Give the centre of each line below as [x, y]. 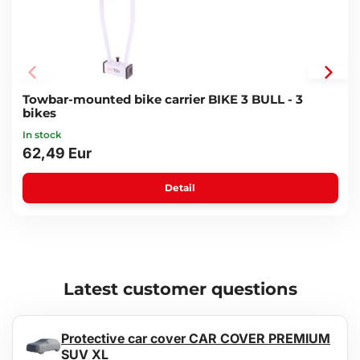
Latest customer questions [180, 289]
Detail [180, 188]
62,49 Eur [57, 153]
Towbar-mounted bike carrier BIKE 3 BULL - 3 [162, 100]
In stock [42, 135]
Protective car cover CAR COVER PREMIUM [196, 339]
